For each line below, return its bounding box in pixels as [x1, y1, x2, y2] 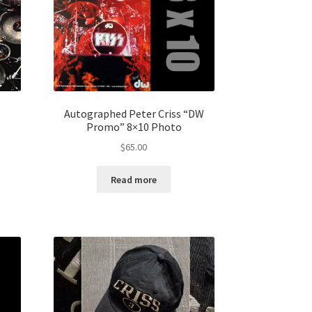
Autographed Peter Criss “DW [63, 106, 204, 120]
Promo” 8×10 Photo [86, 119, 182, 134]
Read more [111, 173, 157, 186]
